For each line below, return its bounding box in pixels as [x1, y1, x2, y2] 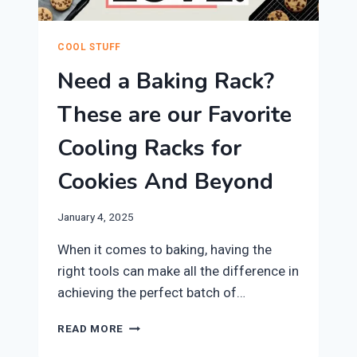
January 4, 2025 [57, 210, 134, 224]
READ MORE [57, 322, 124, 335]
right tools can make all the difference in [57, 263, 299, 280]
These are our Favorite [57, 99, 292, 130]
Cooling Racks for [57, 132, 241, 163]
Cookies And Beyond [57, 166, 273, 197]
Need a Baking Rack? [57, 65, 274, 96]
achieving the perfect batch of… [57, 284, 245, 301]
